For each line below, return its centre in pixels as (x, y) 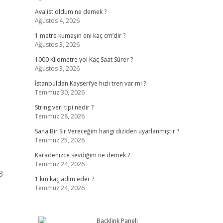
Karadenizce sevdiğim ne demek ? (82, 155)
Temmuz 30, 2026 (59, 92)
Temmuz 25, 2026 (59, 140)
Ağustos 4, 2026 (57, 21)
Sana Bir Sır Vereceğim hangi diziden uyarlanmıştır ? (107, 131)
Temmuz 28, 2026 (59, 116)
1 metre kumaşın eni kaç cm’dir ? (80, 36)
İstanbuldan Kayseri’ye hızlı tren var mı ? (90, 83)
